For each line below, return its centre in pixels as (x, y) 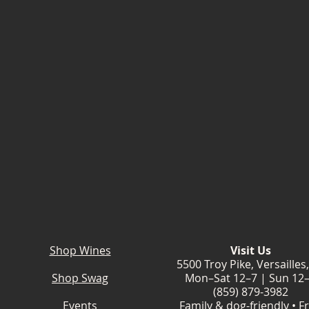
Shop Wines (80, 250)
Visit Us (250, 250)
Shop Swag (80, 278)
